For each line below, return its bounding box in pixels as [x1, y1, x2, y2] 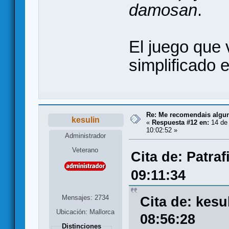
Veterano [72, 146, 99, 154]
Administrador [64, 132, 106, 140]
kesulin [72, 116, 100, 125]
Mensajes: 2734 [61, 194, 109, 202]
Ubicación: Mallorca [56, 208, 114, 216]
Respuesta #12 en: [152, 119, 209, 127]
